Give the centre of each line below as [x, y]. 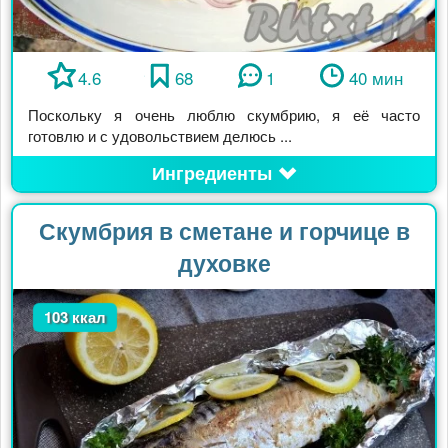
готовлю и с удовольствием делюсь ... [160, 136]
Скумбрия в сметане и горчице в [224, 231]
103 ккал [75, 317]
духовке [224, 263]
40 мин [375, 78]
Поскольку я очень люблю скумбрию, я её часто [224, 115]
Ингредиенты [211, 173]
